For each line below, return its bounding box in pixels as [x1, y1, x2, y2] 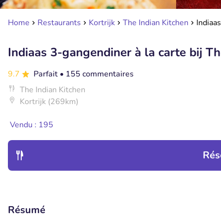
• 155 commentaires [60, 69, 134, 79]
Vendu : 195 [10, 119, 53, 130]
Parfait [34, 69, 60, 79]
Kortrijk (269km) [20, 96, 78, 107]
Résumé [8, 203, 45, 217]
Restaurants [37, 17, 81, 28]
